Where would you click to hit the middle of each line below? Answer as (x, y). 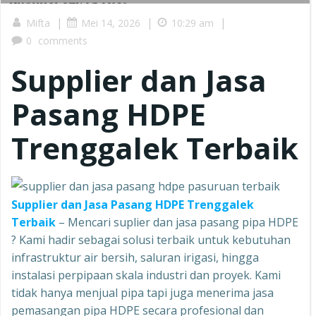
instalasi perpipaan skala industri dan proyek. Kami (146, 275)
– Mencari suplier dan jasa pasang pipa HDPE (177, 222)
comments (63, 41)
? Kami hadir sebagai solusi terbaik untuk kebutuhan (151, 240)
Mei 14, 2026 (111, 23)
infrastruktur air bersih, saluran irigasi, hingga (135, 257)
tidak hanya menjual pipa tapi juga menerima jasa (142, 293)
